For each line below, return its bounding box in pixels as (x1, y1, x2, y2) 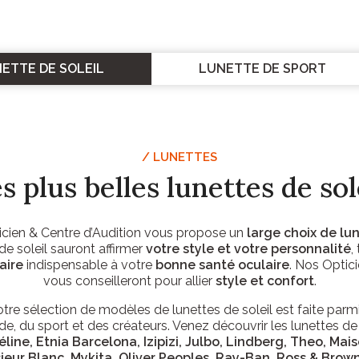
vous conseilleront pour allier (42, 273, 216, 288)
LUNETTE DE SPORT (199, 61, 327, 76)
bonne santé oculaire (155, 257, 289, 272)
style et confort (215, 273, 314, 288)
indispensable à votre (23, 257, 155, 272)
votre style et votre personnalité (145, 241, 351, 256)
